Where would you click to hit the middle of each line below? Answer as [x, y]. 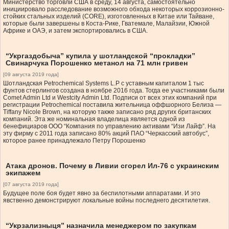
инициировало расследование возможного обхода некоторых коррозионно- [114, 9]
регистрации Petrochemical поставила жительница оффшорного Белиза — [112, 105]
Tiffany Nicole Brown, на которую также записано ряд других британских [107, 112]
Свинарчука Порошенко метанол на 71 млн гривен [97, 63]
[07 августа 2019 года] [31, 185]
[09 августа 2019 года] [31, 75]
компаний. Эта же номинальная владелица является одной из [94, 119]
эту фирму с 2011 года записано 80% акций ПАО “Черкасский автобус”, [106, 134]
